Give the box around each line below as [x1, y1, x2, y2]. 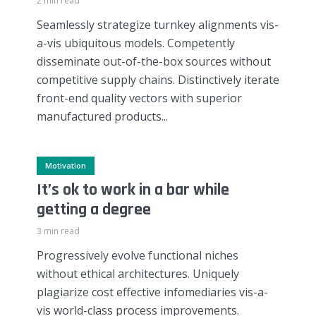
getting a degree [37, 199, 151, 221]
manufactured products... [37, 109, 168, 125]
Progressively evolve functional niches [37, 248, 238, 264]
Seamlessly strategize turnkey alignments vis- [37, 17, 279, 33]
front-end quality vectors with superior [37, 90, 242, 107]
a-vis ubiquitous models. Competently [37, 35, 235, 51]
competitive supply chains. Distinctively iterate [37, 72, 279, 88]
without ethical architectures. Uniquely [37, 266, 239, 282]
